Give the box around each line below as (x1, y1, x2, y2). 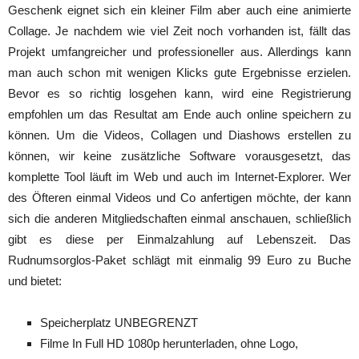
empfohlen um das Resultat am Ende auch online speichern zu (8, 107, 351, 122)
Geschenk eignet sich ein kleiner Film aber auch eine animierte (8, 3, 351, 18)
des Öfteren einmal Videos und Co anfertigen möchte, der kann (8, 191, 351, 205)
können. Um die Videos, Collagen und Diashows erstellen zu (8, 128, 351, 143)
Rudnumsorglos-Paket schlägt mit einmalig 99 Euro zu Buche (8, 253, 351, 268)
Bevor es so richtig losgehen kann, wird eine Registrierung (8, 87, 351, 101)
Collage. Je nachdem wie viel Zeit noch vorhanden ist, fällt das (8, 24, 351, 38)
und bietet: (8, 274, 62, 288)
